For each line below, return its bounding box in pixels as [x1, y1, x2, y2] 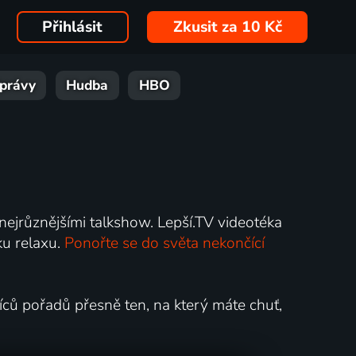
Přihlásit [42, 17, 103, 38]
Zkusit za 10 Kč [172, 17, 282, 38]
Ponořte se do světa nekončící [64, 232, 265, 253]
